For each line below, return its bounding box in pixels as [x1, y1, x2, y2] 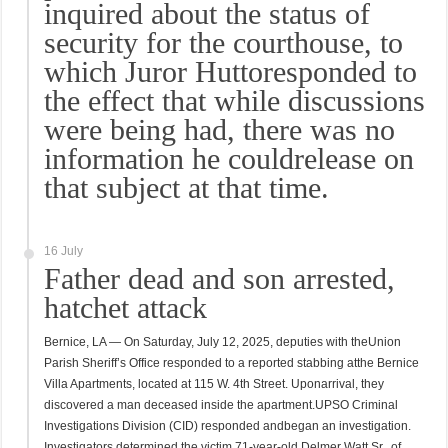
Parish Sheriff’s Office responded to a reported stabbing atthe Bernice [44, 356, 420, 370]
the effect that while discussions [44, 84, 426, 117]
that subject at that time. [44, 171, 330, 204]
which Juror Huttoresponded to [44, 55, 418, 88]
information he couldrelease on [44, 142, 415, 175]
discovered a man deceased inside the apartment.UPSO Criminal [44, 398, 399, 412]
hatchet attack [44, 291, 208, 324]
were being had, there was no [44, 113, 396, 146]
